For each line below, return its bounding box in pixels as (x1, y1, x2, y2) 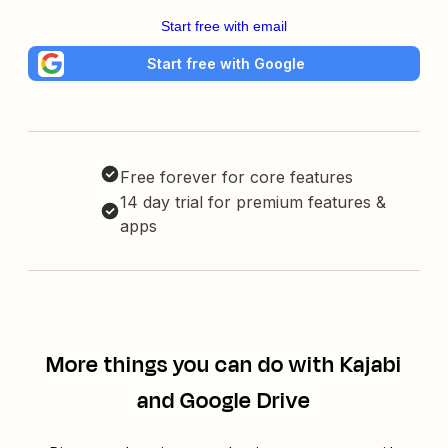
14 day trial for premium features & (120, 192, 386, 213)
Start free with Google (147, 54, 305, 72)
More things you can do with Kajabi (46, 349, 402, 382)
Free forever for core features (120, 167, 353, 188)
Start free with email (161, 18, 287, 34)
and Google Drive (137, 385, 311, 418)
